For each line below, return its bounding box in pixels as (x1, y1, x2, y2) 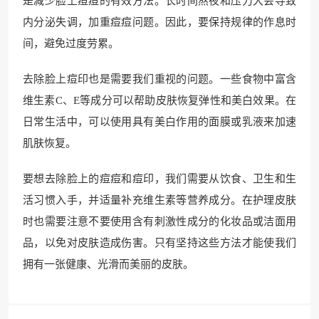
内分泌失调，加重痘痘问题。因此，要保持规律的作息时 (23, 16, 296, 28)
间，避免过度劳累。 (23, 38, 119, 49)
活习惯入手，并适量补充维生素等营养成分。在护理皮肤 (23, 194, 296, 206)
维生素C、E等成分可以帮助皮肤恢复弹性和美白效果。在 (23, 95, 296, 106)
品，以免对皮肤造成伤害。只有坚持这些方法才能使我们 (23, 237, 296, 249)
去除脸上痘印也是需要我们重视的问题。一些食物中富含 (23, 73, 296, 85)
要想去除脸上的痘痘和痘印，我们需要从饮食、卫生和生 (23, 173, 296, 184)
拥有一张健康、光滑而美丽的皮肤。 (23, 258, 194, 270)
